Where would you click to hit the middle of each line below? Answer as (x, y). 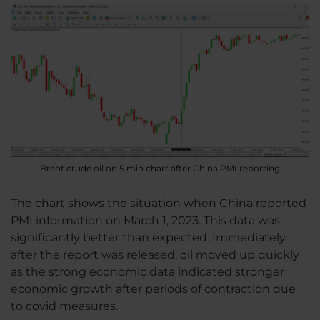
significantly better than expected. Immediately (148, 237)
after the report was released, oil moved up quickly (155, 254)
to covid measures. (64, 306)
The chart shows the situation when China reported (159, 203)
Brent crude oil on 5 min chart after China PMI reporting (160, 168)
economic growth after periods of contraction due (153, 289)
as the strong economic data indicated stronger (147, 271)
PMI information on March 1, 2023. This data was (145, 220)
